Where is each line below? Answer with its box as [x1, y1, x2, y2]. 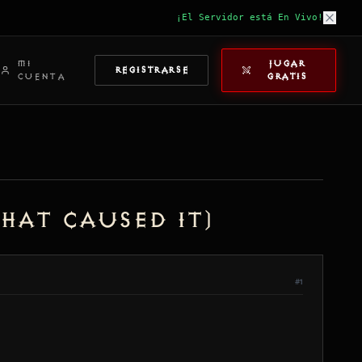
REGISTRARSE [114, 65, 189, 75]
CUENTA [16, 71, 65, 82]
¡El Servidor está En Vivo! [176, 12, 323, 23]
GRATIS [267, 71, 307, 82]
